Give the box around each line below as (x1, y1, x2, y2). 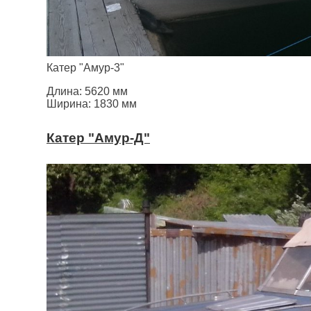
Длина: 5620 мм (47, 85, 128, 97)
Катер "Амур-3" (47, 61, 124, 74)
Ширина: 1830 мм (47, 97, 137, 110)
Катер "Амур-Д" (47, 130, 150, 145)
